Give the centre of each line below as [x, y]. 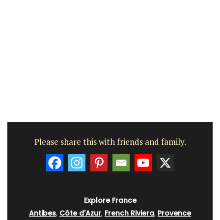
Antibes [42, 213]
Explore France [110, 200]
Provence [174, 213]
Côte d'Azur [80, 213]
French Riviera [129, 213]
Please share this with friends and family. [110, 142]
